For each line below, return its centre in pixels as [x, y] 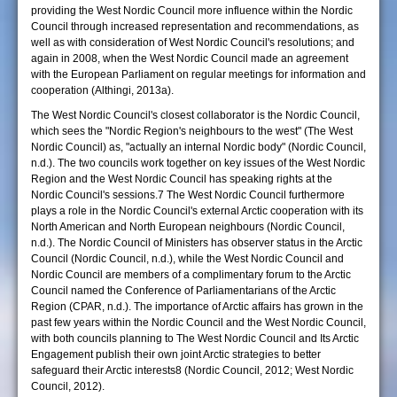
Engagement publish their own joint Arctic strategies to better [176, 354]
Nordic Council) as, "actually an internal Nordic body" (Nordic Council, [198, 147]
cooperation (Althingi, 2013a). [102, 90]
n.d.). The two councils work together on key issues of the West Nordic [198, 163]
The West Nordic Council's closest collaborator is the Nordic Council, [195, 115]
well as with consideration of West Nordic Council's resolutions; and [193, 43]
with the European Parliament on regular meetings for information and [198, 74]
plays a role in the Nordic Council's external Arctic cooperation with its [197, 211]
